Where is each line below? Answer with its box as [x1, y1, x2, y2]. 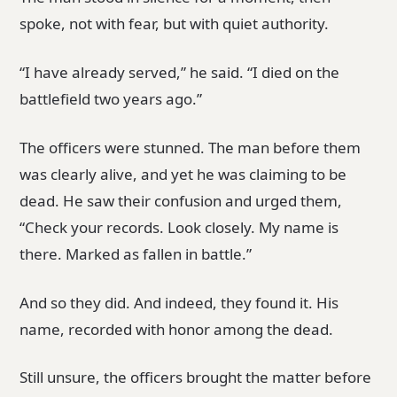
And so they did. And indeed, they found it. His [19, 292, 339, 313]
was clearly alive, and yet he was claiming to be [19, 163, 347, 184]
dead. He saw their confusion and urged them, [19, 190, 343, 211]
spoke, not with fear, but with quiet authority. [19, 13, 330, 35]
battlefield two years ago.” [19, 89, 203, 110]
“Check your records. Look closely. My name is [19, 216, 339, 237]
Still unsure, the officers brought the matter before [19, 367, 372, 388]
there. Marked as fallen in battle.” [19, 243, 253, 264]
